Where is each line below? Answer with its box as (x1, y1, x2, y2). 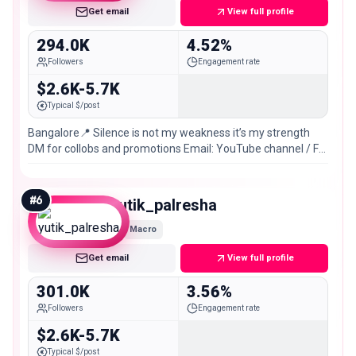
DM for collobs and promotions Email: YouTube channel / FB (28, 141, 326, 155)
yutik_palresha (110, 195, 217, 215)
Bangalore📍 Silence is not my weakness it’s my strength (28, 126, 310, 139)
